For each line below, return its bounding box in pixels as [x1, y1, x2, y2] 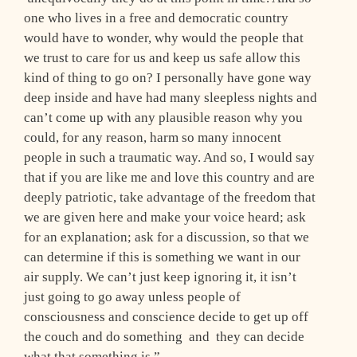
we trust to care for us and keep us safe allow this [24, 50, 300, 66]
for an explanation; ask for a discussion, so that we [24, 229, 309, 245]
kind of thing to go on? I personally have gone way [24, 70, 312, 86]
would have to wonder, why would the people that [24, 30, 304, 46]
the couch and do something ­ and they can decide [24, 329, 304, 345]
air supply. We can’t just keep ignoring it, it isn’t [24, 269, 296, 285]
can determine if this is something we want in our [24, 249, 300, 265]
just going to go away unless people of [24, 289, 241, 305]
